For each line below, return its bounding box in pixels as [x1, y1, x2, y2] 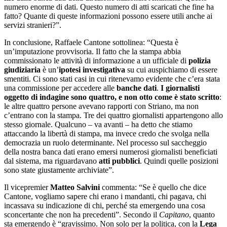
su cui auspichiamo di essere [127, 65, 217, 74]
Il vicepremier [4, 182, 50, 192]
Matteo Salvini [50, 182, 100, 192]
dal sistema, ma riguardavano [4, 156, 99, 165]
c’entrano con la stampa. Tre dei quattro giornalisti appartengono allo [4, 110, 223, 120]
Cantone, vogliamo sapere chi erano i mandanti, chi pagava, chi [4, 192, 206, 201]
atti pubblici [99, 156, 140, 165]
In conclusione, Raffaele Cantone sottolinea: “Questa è [4, 37, 178, 47]
